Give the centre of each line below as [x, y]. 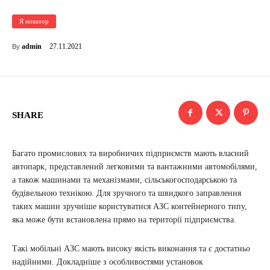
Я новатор [34, 21]
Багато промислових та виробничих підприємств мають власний [130, 154]
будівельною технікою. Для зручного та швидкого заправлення [127, 193]
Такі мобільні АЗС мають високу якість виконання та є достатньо [131, 249]
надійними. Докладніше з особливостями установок [108, 262]
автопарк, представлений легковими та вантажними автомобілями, [135, 167]
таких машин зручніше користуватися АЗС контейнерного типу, [130, 207]
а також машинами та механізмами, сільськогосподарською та [124, 180]
